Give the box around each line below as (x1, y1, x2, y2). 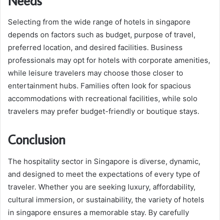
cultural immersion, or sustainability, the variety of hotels (8, 194, 204, 204)
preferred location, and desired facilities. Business (8, 43, 183, 53)
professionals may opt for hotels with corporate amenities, (8, 55, 210, 65)
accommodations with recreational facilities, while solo (8, 94, 197, 104)
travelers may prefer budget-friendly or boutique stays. (8, 107, 199, 116)
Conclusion (8, 131, 65, 148)
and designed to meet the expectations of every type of (8, 169, 200, 179)
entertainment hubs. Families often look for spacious (8, 81, 191, 91)
